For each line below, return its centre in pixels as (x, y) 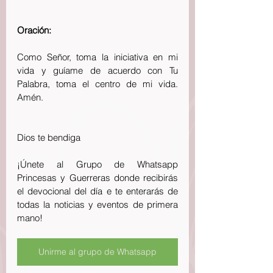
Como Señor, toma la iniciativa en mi (97, 57)
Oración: (34, 30)
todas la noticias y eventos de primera (97, 204)
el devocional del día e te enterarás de (97, 191)
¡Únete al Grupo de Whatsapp (97, 164)
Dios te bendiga (50, 137)
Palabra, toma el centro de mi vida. (97, 84)
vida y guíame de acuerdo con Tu (97, 70)
